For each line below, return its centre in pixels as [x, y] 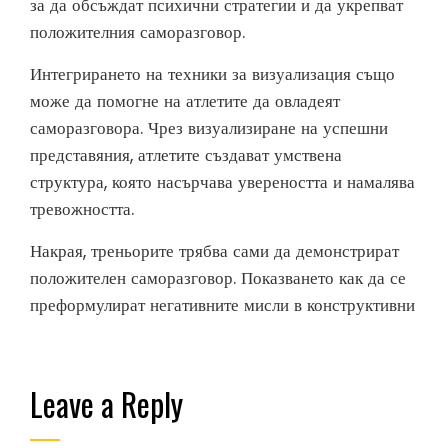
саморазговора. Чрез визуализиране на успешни [209, 128]
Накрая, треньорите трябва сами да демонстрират [214, 251]
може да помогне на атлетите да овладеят [185, 101]
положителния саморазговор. [137, 32]
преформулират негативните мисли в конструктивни [222, 305]
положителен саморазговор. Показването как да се [218, 278]
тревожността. [82, 209]
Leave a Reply [106, 404]
